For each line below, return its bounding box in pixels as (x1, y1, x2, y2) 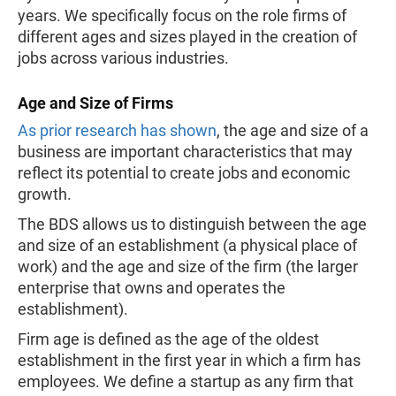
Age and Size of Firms (18, 94, 173, 112)
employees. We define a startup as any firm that (18, 372, 354, 391)
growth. (18, 185, 72, 203)
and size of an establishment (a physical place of (18, 236, 357, 255)
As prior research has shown (18, 121, 217, 140)
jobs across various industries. (18, 49, 229, 67)
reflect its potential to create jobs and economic (18, 164, 350, 182)
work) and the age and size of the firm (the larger (18, 257, 358, 276)
